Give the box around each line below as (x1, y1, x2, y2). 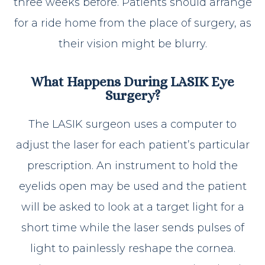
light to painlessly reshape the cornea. (30, 241, 235, 255)
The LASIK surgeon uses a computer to (28, 117, 237, 131)
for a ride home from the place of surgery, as (14, 16, 251, 30)
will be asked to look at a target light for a (21, 200, 244, 214)
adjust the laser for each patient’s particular (15, 138, 250, 151)
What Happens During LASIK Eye (31, 73, 234, 89)
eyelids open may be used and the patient (18, 179, 247, 193)
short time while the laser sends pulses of (21, 221, 244, 234)
